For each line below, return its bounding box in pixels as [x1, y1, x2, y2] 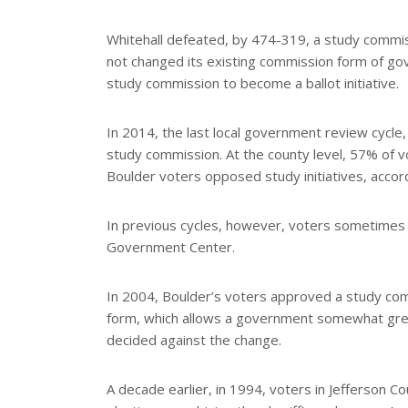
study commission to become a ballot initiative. [107, 74, 399, 93]
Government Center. [107, 238, 239, 257]
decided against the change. [107, 331, 281, 350]
